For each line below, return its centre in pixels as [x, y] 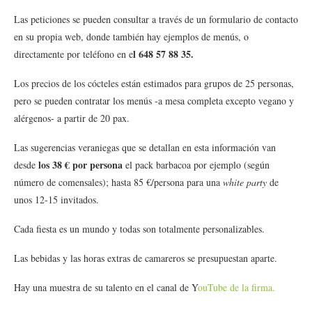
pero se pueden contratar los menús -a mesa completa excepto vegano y [154, 100]
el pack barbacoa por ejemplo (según [196, 164]
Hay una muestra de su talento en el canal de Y [106, 287]
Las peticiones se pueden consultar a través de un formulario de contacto [156, 19]
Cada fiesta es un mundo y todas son [86, 228]
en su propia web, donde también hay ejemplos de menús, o [131, 36]
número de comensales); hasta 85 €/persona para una [118, 182]
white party [245, 182]
